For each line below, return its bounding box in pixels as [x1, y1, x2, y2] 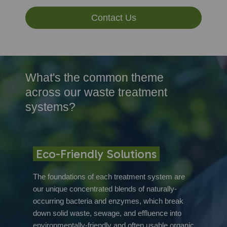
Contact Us [91, 12, 136, 23]
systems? [25, 100, 75, 113]
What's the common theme [25, 71, 164, 84]
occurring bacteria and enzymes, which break [33, 196, 183, 205]
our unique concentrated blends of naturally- [33, 184, 177, 193]
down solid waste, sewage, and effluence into [33, 208, 181, 217]
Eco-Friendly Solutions [33, 146, 160, 161]
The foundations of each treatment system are [33, 172, 185, 181]
